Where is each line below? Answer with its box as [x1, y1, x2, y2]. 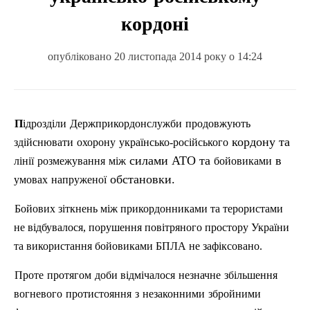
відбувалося [28, 221, 83, 233]
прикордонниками [120, 203, 208, 215]
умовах [14, 174, 48, 185]
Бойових [15, 203, 55, 215]
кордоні [121, 13, 189, 35]
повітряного [145, 221, 202, 233]
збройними [208, 288, 261, 300]
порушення [89, 221, 142, 233]
